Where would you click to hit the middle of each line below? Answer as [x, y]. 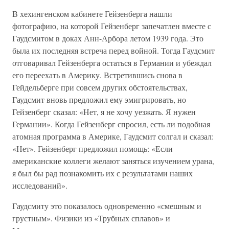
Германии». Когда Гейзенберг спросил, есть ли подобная [111, 124]
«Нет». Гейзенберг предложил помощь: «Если [93, 148]
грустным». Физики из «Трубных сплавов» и [91, 218]
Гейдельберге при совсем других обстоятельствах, [100, 87]
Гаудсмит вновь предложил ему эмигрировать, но [99, 99]
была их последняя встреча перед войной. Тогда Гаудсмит [113, 50]
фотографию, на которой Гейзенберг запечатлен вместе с [112, 26]
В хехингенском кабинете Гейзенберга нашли [92, 14]
